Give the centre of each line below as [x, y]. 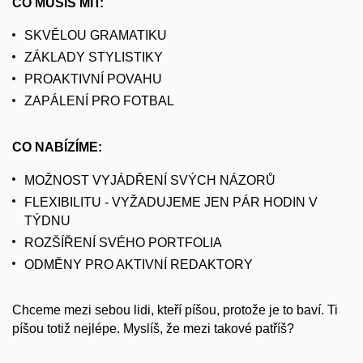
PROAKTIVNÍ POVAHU [93, 79]
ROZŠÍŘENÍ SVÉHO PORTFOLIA [123, 242]
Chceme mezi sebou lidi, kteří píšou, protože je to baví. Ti [175, 310]
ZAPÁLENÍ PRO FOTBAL [99, 101]
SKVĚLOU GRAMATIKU [96, 36]
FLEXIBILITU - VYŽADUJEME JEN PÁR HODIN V [171, 202]
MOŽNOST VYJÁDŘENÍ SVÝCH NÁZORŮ [150, 180]
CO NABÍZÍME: [57, 147]
